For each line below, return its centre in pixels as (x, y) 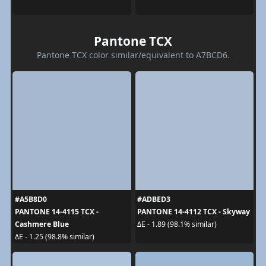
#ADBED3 (154, 199)
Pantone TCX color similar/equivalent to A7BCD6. (133, 55)
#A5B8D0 (31, 199)
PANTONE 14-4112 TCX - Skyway (194, 211)
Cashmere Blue (42, 224)
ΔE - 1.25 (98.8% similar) (54, 237)
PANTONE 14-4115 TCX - (56, 211)
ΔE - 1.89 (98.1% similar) (177, 224)
